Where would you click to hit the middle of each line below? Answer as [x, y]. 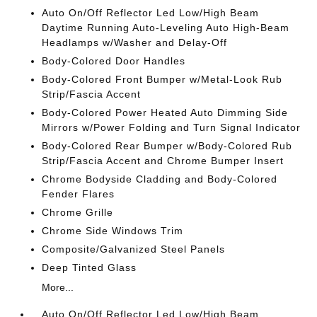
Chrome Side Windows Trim [113, 231]
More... [58, 287]
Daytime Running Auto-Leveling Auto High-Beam [166, 28]
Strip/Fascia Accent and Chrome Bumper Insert [163, 161]
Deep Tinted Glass [90, 267]
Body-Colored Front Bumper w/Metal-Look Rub [162, 79]
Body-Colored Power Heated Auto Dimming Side [165, 113]
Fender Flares [79, 194]
